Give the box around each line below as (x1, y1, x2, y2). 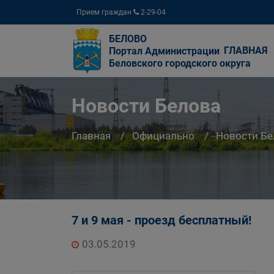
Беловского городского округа (109, 57, 251, 69)
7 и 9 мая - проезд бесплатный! (72, 213, 251, 228)
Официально (132, 130, 194, 143)
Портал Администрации (109, 45, 220, 57)
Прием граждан (76, 8, 133, 17)
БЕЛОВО (109, 33, 147, 45)
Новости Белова (72, 94, 221, 118)
